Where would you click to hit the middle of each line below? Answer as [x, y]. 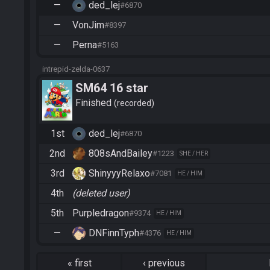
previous [166, 263]
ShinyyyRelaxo [119, 173]
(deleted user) [101, 193]
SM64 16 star [112, 88]
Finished [95, 103]
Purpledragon [101, 213]
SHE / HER [194, 153]
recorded [134, 103]
